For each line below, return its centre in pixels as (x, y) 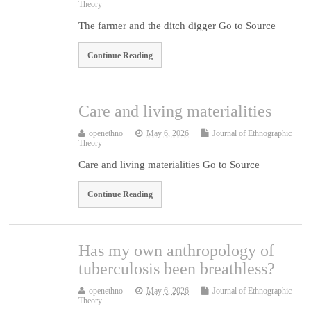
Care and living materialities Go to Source (169, 165)
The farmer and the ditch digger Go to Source (177, 25)
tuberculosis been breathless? (177, 268)
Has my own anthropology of (177, 250)
